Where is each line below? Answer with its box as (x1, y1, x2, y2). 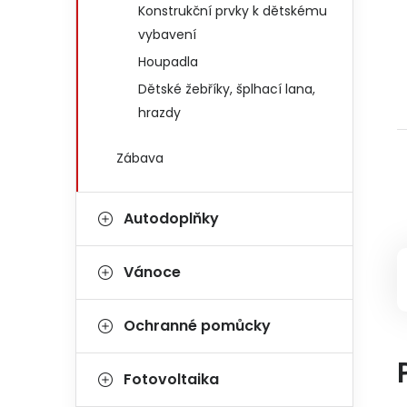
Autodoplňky (124, 208, 219, 229)
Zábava (116, 149, 164, 167)
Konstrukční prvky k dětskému (138, 2, 327, 20)
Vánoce (124, 262, 181, 283)
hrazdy (138, 104, 181, 122)
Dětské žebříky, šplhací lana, (138, 80, 315, 98)
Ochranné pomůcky (124, 315, 271, 336)
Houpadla (138, 53, 198, 71)
